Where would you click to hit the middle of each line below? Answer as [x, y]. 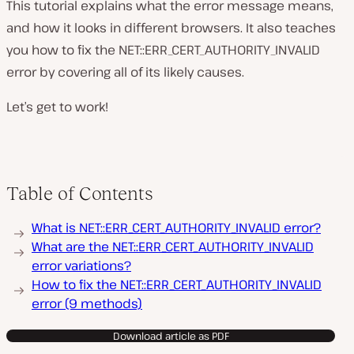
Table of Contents [80, 193]
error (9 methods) [87, 303]
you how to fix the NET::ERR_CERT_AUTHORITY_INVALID [163, 50]
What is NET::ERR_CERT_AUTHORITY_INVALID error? [176, 228]
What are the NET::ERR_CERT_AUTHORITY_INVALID [173, 247]
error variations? [81, 265]
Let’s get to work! [57, 107]
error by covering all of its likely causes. [125, 72]
